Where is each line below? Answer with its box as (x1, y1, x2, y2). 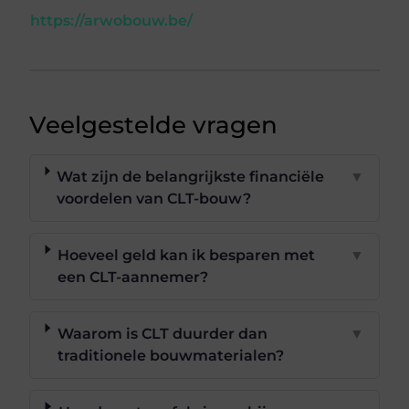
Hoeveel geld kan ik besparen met (58, 246, 316, 264)
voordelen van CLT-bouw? (57, 189, 252, 207)
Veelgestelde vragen (29, 110, 278, 140)
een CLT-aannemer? (58, 267, 209, 286)
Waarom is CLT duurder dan (57, 324, 267, 342)
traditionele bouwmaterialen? (57, 346, 284, 364)
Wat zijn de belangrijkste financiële (57, 167, 325, 185)
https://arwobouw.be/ (30, 11, 194, 29)
